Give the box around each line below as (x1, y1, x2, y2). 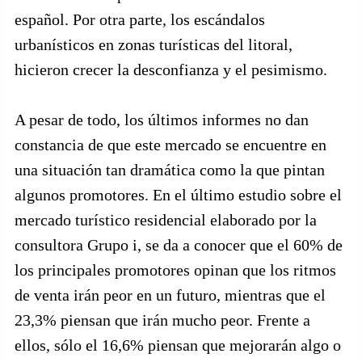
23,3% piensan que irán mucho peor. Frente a (15, 311, 310, 329)
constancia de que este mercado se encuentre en (15, 136, 326, 154)
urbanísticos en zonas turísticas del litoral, (15, 36, 293, 53)
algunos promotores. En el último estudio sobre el (15, 186, 342, 204)
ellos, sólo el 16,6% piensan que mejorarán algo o (15, 336, 341, 354)
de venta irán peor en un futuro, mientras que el (15, 286, 326, 304)
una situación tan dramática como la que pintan (15, 161, 325, 179)
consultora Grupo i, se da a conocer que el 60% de (15, 236, 343, 254)
